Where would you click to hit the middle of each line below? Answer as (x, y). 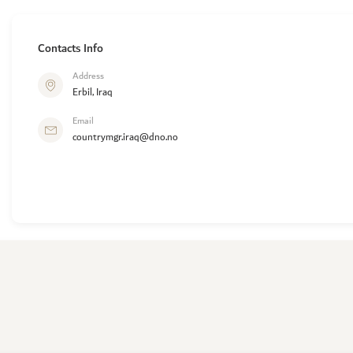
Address (89, 76)
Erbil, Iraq (93, 93)
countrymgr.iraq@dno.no (126, 138)
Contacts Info (71, 48)
